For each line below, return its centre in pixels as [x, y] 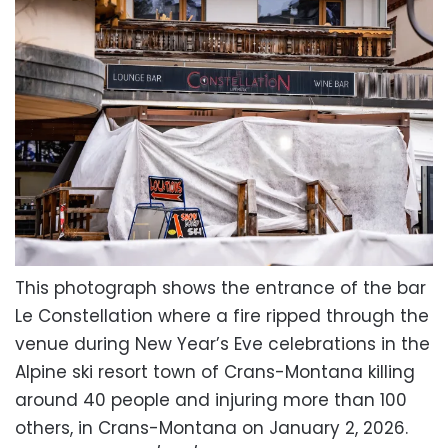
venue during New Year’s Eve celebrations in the [222, 343]
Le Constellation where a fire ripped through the [222, 315]
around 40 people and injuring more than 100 [211, 399]
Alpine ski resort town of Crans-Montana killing [215, 371]
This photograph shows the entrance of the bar [220, 287]
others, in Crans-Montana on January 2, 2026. [211, 427]
